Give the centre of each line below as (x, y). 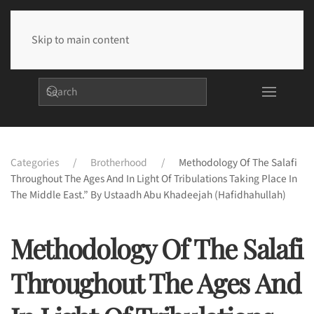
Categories (35, 163)
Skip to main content (80, 40)
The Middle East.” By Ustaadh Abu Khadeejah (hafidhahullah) (148, 195)
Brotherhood (119, 163)
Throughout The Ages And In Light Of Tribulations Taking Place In (154, 179)
